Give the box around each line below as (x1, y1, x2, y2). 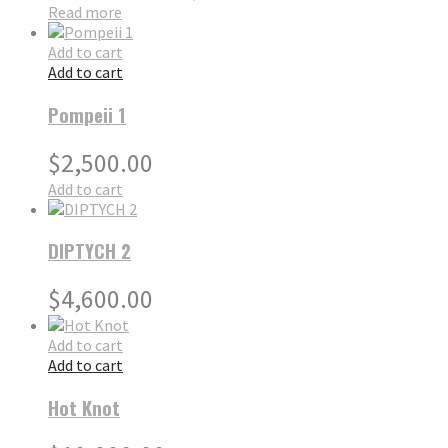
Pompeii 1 (48, 100, 126, 128)
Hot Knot (48, 393, 120, 421)
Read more (48, 2, 122, 23)
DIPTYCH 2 (48, 237, 131, 265)
